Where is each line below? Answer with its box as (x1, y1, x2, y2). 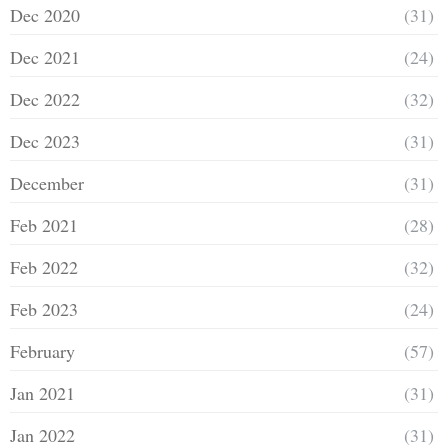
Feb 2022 (10, 254, 78, 279)
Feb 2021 (10, 212, 78, 237)
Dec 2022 (10, 86, 80, 111)
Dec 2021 (10, 44, 80, 69)
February (10, 338, 75, 363)
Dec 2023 (10, 128, 80, 153)
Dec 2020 (10, 2, 80, 27)
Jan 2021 (10, 380, 75, 405)
